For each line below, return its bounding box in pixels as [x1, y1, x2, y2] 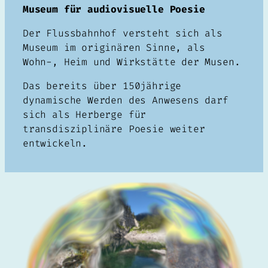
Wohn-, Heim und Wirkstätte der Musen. [23, 55, 240, 68]
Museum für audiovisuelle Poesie [23, 2, 205, 16]
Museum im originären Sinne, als [23, 41, 205, 54]
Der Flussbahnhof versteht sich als [23, 26, 223, 39]
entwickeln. [23, 137, 88, 150]
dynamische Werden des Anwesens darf [23, 94, 229, 107]
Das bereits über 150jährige [23, 80, 182, 93]
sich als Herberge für [23, 108, 147, 121]
